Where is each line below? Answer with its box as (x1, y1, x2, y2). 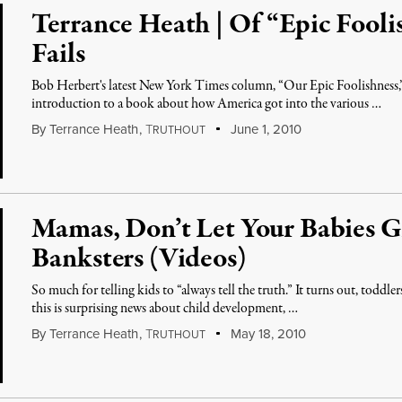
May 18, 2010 (226, 324, 306, 344)
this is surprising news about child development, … (31, 299, 299, 319)
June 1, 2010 (226, 119, 301, 139)
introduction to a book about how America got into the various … (31, 94, 382, 114)
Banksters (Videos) (31, 240, 246, 279)
